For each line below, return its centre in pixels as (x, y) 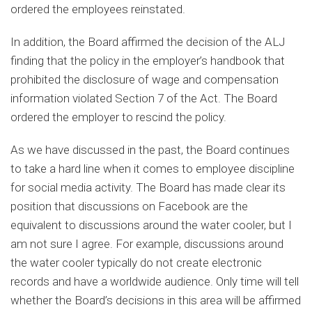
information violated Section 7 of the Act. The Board (144, 99)
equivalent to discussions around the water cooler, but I (151, 225)
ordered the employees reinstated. (98, 9)
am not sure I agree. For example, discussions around (147, 244)
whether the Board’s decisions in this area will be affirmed (156, 301)
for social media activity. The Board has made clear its (148, 188)
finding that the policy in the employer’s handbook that (148, 61)
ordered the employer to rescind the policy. (118, 117)
